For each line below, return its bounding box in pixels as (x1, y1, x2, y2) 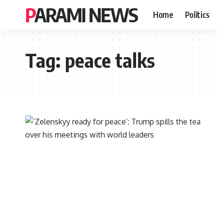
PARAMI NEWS (34, 2, 138, 27)
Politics (185, 9, 210, 20)
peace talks (65, 48, 155, 72)
